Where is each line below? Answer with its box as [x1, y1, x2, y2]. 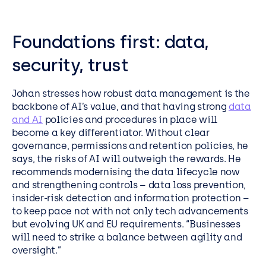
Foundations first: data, [12, 31, 209, 53]
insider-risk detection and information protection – [12, 192, 249, 204]
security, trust [12, 54, 128, 77]
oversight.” [12, 245, 61, 256]
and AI [12, 114, 43, 126]
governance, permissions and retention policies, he [12, 140, 248, 152]
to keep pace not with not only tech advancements [12, 205, 248, 217]
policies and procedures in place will [43, 114, 217, 126]
